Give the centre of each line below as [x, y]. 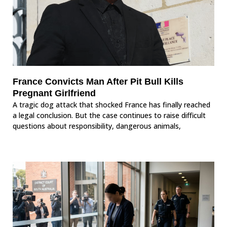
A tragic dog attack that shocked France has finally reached [111, 105]
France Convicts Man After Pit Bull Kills [98, 82]
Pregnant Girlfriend [54, 93]
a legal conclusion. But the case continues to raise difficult [109, 116]
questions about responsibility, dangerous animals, [97, 126]
